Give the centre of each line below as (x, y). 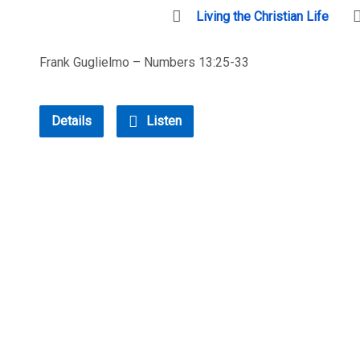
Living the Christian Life (262, 16)
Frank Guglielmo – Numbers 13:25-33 (144, 62)
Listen (162, 121)
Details (72, 121)
